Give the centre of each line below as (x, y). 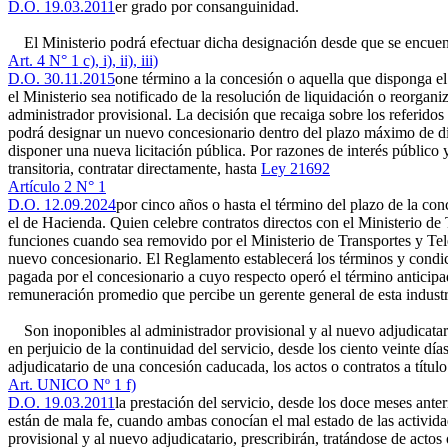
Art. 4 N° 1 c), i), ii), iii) (83, 60)
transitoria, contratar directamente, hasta (134, 168)
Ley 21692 (295, 168)
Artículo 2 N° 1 (57, 186)
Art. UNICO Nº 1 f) (72, 384)
